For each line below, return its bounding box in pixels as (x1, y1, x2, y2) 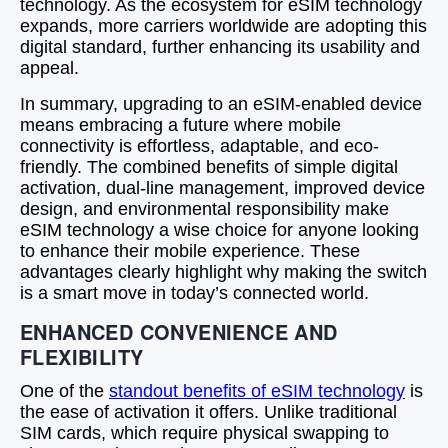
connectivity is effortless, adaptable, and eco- (20, 136, 379, 156)
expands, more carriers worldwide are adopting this (20, 16, 427, 36)
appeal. (20, 58, 79, 78)
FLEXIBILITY (20, 342, 144, 371)
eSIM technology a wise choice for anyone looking (20, 220, 419, 240)
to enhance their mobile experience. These (20, 241, 360, 261)
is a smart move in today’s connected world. (20, 283, 369, 303)
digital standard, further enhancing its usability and (20, 37, 420, 57)
